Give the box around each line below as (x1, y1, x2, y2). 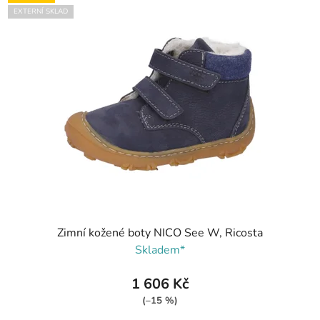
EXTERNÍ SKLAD (14, 6, 68, 16)
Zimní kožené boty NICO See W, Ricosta (57, 225, 263, 241)
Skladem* (135, 242, 185, 259)
